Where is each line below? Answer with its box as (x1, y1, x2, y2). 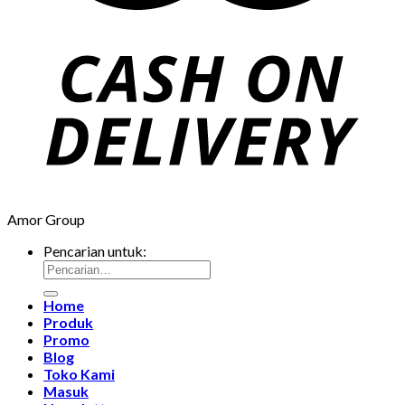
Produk (43, 313, 93, 331)
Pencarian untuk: (43, 241, 146, 259)
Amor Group (7, 210, 85, 228)
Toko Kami (43, 364, 115, 382)
